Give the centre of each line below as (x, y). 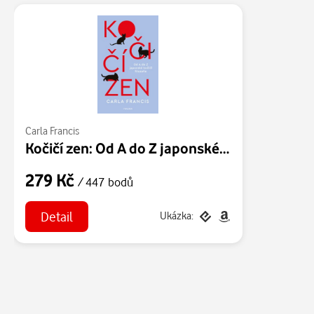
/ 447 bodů (105, 182)
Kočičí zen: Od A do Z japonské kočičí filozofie (224, 148)
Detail (56, 216)
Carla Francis (52, 131)
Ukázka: (176, 216)
